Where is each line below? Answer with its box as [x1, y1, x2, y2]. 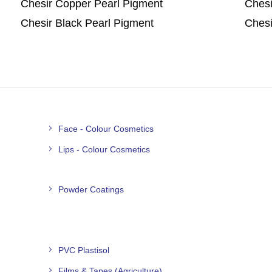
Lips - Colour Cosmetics [58, 144, 151, 154]
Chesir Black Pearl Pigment [20, 16, 154, 29]
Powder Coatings [58, 184, 124, 194]
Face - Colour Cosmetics [58, 123, 154, 134]
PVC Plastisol [58, 245, 110, 255]
